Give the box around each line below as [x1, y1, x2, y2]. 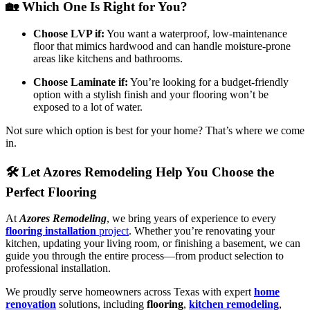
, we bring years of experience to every [107, 212, 276, 225]
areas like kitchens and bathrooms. [33, 52, 183, 64]
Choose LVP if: [33, 27, 104, 39]
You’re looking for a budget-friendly [128, 75, 289, 88]
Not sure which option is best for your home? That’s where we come [6, 124, 304, 136]
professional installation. [6, 262, 111, 275]
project [96, 225, 129, 237]
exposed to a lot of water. [33, 100, 143, 113]
